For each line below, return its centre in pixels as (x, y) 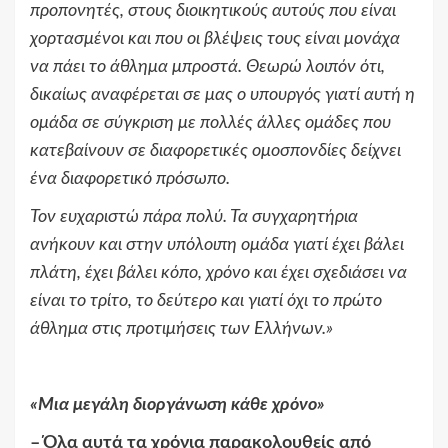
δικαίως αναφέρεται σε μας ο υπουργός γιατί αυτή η (222, 95)
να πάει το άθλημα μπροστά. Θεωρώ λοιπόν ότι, (207, 67)
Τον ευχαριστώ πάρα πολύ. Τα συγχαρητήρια (194, 217)
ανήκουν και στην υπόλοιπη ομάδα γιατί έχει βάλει (217, 245)
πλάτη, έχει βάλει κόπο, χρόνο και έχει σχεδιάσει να (218, 273)
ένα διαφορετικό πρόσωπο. (130, 179)
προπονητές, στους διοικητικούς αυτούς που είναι (213, 11)
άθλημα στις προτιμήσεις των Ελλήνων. (178, 329)
